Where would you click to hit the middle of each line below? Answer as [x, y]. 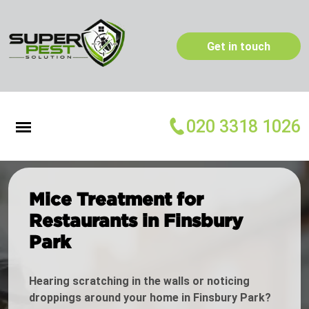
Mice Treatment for [116, 199]
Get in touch [239, 46]
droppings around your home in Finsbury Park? [150, 298]
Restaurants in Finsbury [136, 220]
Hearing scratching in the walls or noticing [139, 281]
